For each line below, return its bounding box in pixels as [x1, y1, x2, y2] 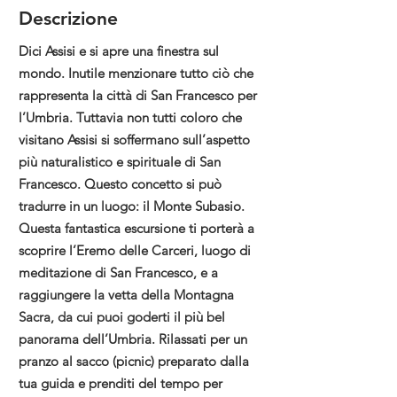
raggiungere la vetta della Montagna [19, 286, 234, 303]
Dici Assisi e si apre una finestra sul [19, 43, 219, 59]
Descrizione [19, 7, 118, 29]
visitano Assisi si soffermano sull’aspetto [19, 131, 250, 148]
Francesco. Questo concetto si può [19, 175, 222, 192]
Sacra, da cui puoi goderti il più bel [19, 308, 225, 325]
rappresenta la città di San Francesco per [19, 87, 257, 104]
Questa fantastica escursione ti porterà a [19, 220, 254, 237]
